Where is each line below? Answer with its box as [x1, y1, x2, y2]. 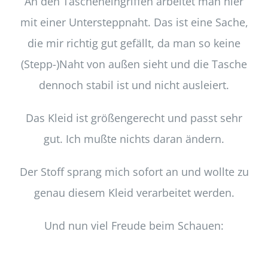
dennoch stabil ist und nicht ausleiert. [39, 78, 229, 93]
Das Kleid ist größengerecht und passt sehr [26, 111, 242, 126]
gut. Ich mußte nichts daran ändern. [44, 132, 224, 147]
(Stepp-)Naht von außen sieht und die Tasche [21, 57, 247, 72]
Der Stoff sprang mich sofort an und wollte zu [19, 165, 249, 179]
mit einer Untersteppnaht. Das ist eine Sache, [20, 15, 248, 30]
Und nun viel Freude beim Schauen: [44, 218, 224, 233]
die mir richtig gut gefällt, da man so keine [28, 36, 240, 51]
